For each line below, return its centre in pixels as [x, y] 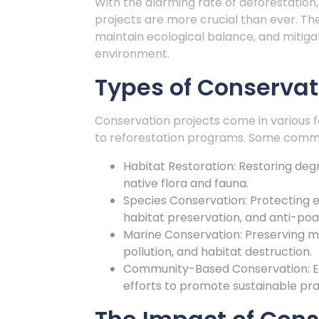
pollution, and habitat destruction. [218, 252]
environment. [132, 54]
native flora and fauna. [186, 183]
